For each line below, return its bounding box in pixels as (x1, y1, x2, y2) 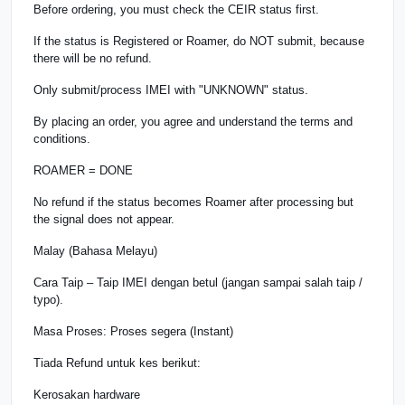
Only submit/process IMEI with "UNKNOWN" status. (33, 82, 308, 97)
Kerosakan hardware (33, 387, 140, 401)
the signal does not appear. (33, 212, 174, 226)
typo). (33, 292, 63, 306)
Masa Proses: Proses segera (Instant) (33, 324, 233, 338)
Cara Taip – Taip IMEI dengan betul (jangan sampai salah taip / (33, 275, 363, 289)
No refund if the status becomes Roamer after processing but (33, 194, 353, 209)
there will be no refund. (33, 51, 152, 65)
